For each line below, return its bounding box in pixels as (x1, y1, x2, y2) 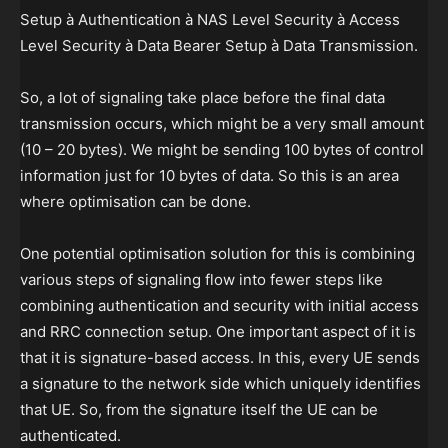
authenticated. (20, 426, 121, 446)
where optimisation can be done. (20, 192, 251, 212)
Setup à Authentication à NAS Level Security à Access (20, 10, 400, 30)
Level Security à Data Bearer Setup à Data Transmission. (20, 36, 418, 56)
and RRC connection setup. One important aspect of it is (20, 322, 416, 342)
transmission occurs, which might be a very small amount (20, 114, 424, 134)
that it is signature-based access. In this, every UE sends (20, 348, 420, 368)
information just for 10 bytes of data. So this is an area (20, 166, 399, 186)
